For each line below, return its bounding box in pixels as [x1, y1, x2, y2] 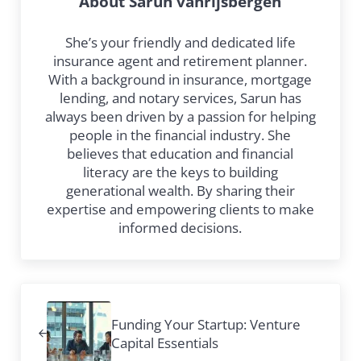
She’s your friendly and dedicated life [64, 32, 296, 52]
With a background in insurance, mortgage [48, 69, 313, 89]
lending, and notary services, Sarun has [59, 88, 301, 107]
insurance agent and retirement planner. [53, 51, 308, 70]
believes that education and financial [67, 143, 294, 163]
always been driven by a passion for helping [44, 106, 316, 126]
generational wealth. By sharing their [65, 180, 295, 200]
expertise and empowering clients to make [46, 199, 314, 218]
